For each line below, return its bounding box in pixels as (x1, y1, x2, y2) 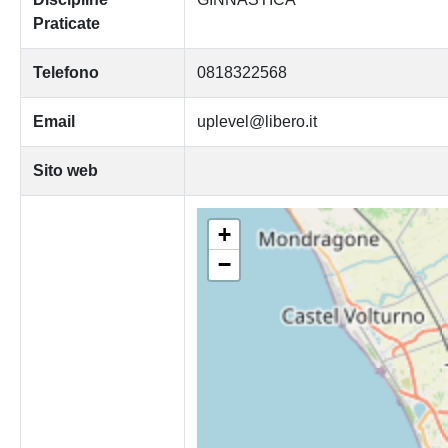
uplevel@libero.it (196, 113, 317, 131)
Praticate (32, 15, 100, 33)
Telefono (32, 64, 99, 82)
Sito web (32, 162, 98, 180)
